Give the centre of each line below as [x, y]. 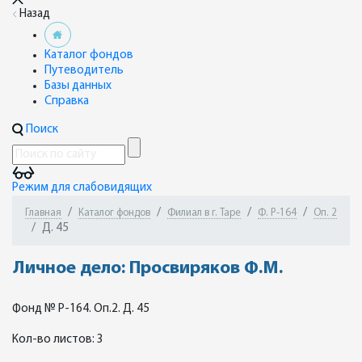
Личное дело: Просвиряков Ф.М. [148, 269]
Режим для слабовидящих [82, 188]
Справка [67, 101]
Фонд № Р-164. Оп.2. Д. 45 [81, 309]
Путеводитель [84, 71]
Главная [43, 213]
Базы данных [78, 86]
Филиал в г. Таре [204, 213]
